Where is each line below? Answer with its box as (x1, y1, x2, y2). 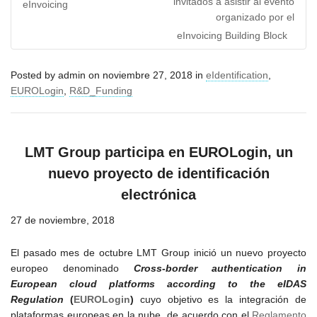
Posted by (11, 69, 58, 81)
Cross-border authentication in (133, 263, 306, 274)
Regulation (11, 294, 64, 305)
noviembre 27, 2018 (103, 69, 192, 81)
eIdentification (206, 69, 268, 81)
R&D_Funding (69, 85, 132, 96)
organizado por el (216, 11, 294, 23)
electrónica (121, 187, 196, 202)
